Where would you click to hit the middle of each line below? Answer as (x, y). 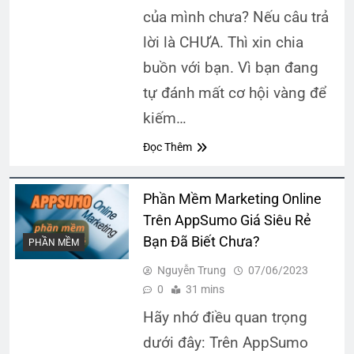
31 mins (205, 289)
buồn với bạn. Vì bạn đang (230, 67)
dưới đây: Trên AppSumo (225, 342)
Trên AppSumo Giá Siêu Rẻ (227, 220)
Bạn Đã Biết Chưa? (201, 241)
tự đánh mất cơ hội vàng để (234, 92)
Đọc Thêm (167, 147)
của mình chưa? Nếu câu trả (235, 17)
